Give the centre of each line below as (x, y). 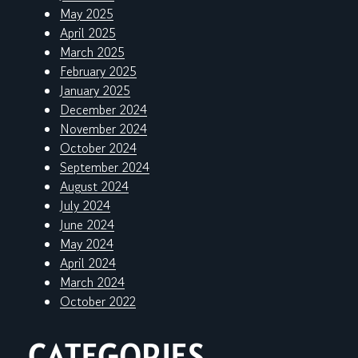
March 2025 (92, 52)
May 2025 (87, 14)
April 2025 (88, 33)
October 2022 (98, 302)
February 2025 (98, 72)
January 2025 (95, 91)
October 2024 (98, 148)
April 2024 (88, 263)
